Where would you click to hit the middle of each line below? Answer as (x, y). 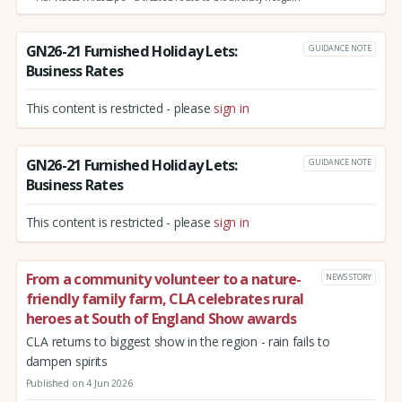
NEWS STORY (349, 276)
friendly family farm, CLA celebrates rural (165, 299)
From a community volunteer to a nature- (163, 280)
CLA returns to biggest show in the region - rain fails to (178, 342)
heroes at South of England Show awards (161, 319)
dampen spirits (66, 362)
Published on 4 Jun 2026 (79, 383)
